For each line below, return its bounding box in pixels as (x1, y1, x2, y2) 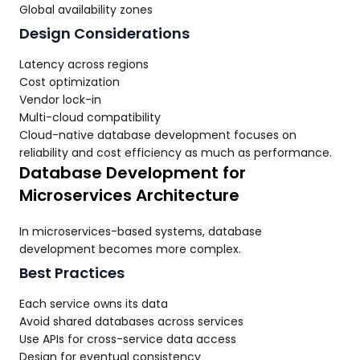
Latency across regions (19, 56, 149, 73)
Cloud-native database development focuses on (19, 127, 297, 144)
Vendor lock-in (19, 92, 101, 108)
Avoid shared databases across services (19, 313, 243, 330)
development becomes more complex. (19, 241, 241, 258)
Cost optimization (19, 74, 120, 91)
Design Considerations (19, 23, 190, 44)
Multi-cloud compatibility (19, 109, 161, 126)
